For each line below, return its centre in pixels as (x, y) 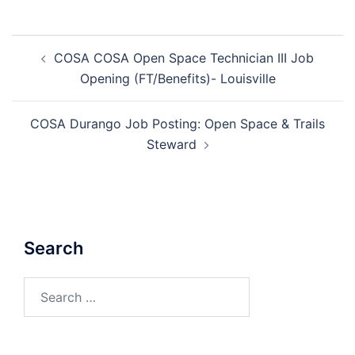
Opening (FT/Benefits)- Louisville (177, 79)
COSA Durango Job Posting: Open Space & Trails (177, 124)
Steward (171, 145)
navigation (60, 67)
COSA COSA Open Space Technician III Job (184, 58)
